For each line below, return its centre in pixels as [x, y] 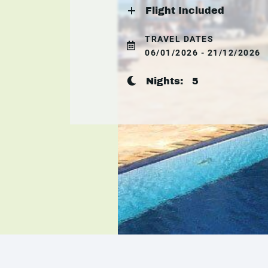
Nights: [169, 81]
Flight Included [185, 10]
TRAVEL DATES [179, 39]
